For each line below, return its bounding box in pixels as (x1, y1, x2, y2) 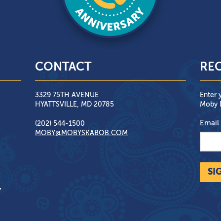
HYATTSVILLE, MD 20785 (35, 101, 114, 108)
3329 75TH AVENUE (35, 92, 99, 99)
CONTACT (35, 61, 92, 73)
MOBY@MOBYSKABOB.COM (35, 130, 128, 137)
